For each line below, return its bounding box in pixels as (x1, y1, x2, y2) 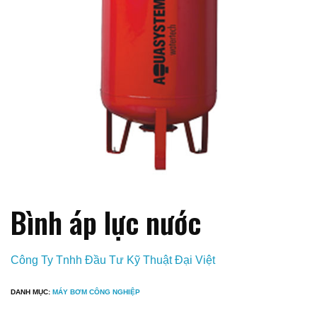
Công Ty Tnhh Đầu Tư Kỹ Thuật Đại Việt (11, 253, 215, 266)
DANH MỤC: (11, 287, 52, 296)
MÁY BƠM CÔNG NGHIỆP (52, 287, 140, 296)
